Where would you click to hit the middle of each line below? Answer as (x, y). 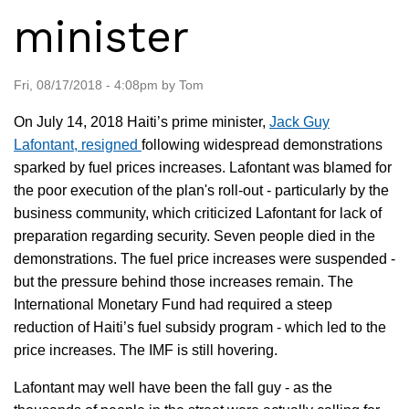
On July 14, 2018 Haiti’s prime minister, (142, 121)
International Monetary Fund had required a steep (173, 304)
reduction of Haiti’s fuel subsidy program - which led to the (200, 327)
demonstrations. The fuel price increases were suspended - (204, 258)
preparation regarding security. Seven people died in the (194, 236)
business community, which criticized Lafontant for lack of (198, 213)
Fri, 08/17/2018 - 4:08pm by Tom (109, 84)
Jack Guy (299, 121)
